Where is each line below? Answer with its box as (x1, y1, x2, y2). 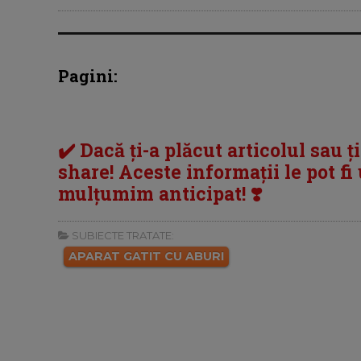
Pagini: (58, 64, 118, 86)
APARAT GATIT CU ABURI (68, 249, 224, 264)
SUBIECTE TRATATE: (69, 229, 174, 243)
